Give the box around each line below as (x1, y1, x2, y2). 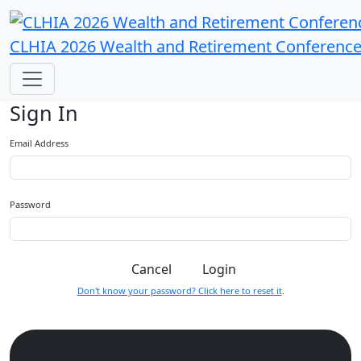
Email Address (10, 136, 68, 149)
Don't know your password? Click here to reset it (77, 284, 282, 297)
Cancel (131, 259, 172, 278)
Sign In (10, 98, 78, 127)
